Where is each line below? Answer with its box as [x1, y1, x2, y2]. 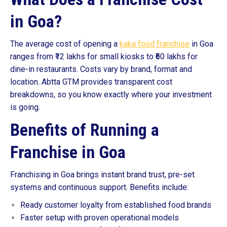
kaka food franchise [120, 39, 190, 49]
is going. [10, 102, 40, 112]
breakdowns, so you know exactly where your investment [10, 90, 212, 99]
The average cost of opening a [10, 39, 120, 49]
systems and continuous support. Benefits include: [10, 182, 188, 192]
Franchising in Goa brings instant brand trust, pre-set [10, 170, 195, 179]
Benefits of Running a [10, 120, 159, 140]
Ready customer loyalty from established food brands [20, 200, 211, 210]
